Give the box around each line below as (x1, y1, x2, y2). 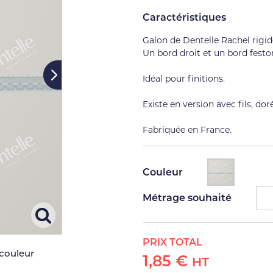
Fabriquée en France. (142, 124, 232, 135)
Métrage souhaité (142, 192, 232, 204)
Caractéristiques (142, 12, 226, 23)
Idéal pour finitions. (142, 73, 225, 84)
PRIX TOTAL (142, 236, 202, 248)
